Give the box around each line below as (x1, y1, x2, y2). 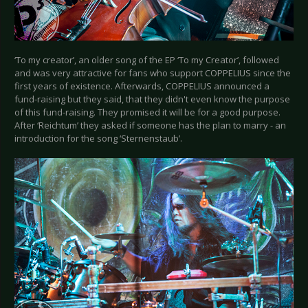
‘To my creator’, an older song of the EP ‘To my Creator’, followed (14, 53, 279, 66)
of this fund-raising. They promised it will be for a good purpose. (14, 105, 280, 118)
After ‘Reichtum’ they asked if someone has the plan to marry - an (14, 118, 286, 131)
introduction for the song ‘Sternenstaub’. (14, 131, 182, 144)
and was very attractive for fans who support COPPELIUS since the (14, 66, 291, 79)
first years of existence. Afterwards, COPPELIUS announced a (14, 79, 269, 92)
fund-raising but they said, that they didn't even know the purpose (14, 92, 290, 105)
